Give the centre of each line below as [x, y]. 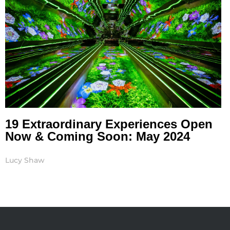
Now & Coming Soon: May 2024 [98, 137]
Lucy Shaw [25, 160]
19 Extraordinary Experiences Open [109, 124]
